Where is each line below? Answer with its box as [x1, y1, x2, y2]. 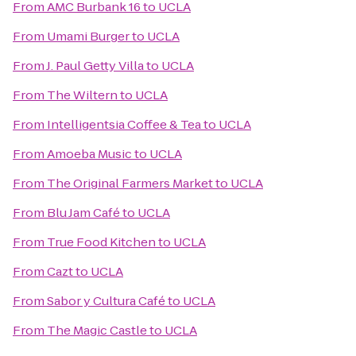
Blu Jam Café [47, 204, 120, 221]
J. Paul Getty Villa [46, 57, 144, 74]
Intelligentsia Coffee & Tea [47, 116, 201, 133]
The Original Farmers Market [47, 175, 213, 192]
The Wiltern [47, 87, 118, 103]
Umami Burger [47, 28, 130, 44]
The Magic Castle [47, 322, 147, 339]
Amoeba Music [47, 145, 132, 162]
